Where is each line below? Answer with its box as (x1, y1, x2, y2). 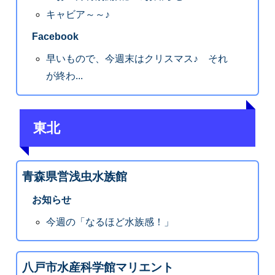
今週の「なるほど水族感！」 (46, 216, 174, 227)
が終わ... (46, 70, 83, 81)
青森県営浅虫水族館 (21, 169, 127, 183)
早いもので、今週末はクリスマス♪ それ (46, 53, 228, 64)
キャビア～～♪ (46, 9, 110, 20)
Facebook (31, 31, 79, 42)
